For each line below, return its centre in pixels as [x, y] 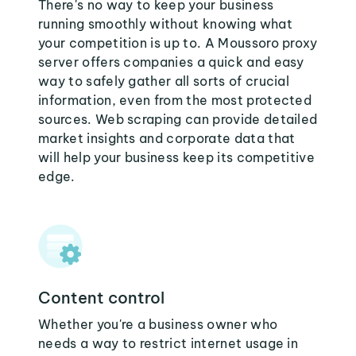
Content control [101, 298]
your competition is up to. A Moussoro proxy [178, 43]
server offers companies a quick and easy [171, 62]
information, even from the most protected [175, 100]
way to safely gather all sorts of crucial [164, 81]
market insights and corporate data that [167, 138]
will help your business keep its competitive [177, 157]
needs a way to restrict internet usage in [168, 343]
